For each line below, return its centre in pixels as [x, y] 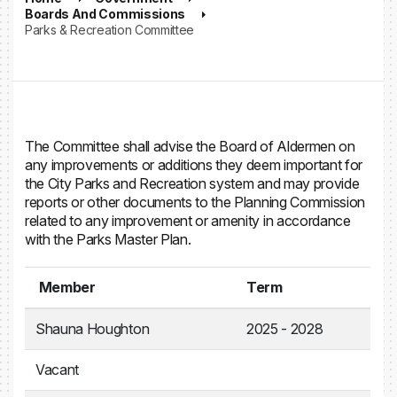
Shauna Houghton [93, 329]
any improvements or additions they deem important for [194, 165]
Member [66, 287]
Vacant [58, 370]
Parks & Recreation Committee [110, 30]
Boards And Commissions [105, 14]
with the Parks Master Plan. [108, 239]
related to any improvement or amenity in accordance [188, 221]
